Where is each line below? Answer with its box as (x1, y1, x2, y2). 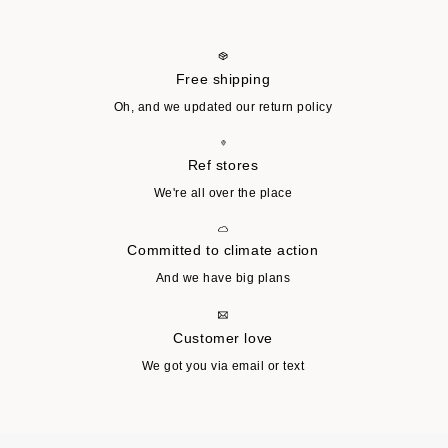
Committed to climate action (127, 242, 319, 258)
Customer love (173, 330, 273, 346)
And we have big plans (155, 271, 291, 285)
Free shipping (175, 70, 271, 87)
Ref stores (187, 156, 259, 173)
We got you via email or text (141, 359, 305, 373)
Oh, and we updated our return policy (113, 99, 333, 114)
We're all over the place (153, 185, 293, 200)
